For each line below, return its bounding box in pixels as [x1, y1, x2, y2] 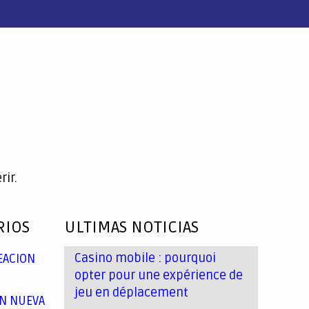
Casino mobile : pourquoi [74, 250, 217, 266]
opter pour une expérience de [74, 268, 243, 283]
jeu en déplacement [74, 285, 189, 300]
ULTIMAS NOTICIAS [64, 217, 199, 237]
